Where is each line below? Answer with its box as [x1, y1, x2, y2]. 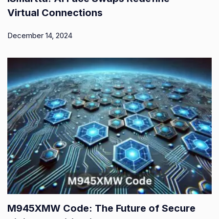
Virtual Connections [7, 7, 103, 19]
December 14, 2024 [7, 31, 72, 41]
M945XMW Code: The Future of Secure [7, 202, 196, 214]
